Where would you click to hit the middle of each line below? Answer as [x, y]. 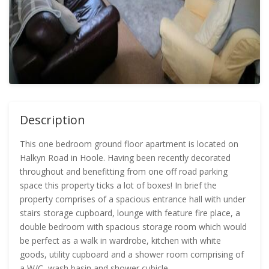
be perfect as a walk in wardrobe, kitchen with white [120, 240]
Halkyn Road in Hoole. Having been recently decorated [125, 158]
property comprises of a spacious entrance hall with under [133, 199]
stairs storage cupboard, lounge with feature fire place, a [130, 213]
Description [53, 120]
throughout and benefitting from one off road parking [124, 171]
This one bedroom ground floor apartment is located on [129, 144]
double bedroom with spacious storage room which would [133, 227]
